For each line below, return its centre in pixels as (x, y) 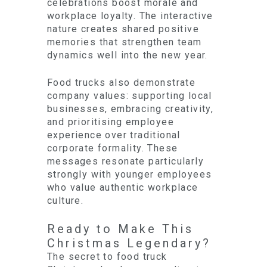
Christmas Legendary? (129, 243)
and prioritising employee (111, 122)
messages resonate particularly (125, 161)
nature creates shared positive (123, 29)
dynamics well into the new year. (128, 55)
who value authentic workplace (123, 187)
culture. (66, 201)
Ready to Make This (120, 229)
